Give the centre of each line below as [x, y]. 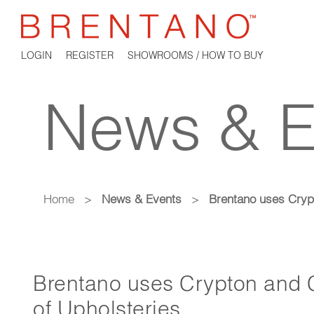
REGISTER [90, 55]
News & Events [142, 199]
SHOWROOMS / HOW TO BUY [196, 55]
